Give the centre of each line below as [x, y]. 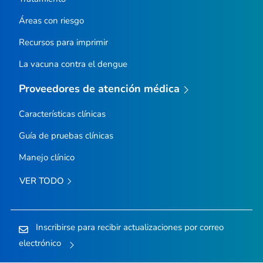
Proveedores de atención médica [99, 89]
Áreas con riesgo [51, 21]
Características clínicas [62, 114]
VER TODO [43, 181]
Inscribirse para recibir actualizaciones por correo [129, 227]
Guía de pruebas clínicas [66, 136]
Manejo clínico [46, 158]
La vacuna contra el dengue [73, 64]
